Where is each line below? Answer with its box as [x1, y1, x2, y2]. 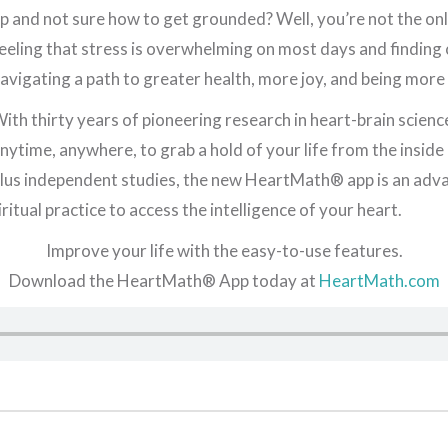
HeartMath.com [318, 270, 440, 292]
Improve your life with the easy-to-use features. [45, 240, 403, 262]
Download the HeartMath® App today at [8, 270, 319, 292]
